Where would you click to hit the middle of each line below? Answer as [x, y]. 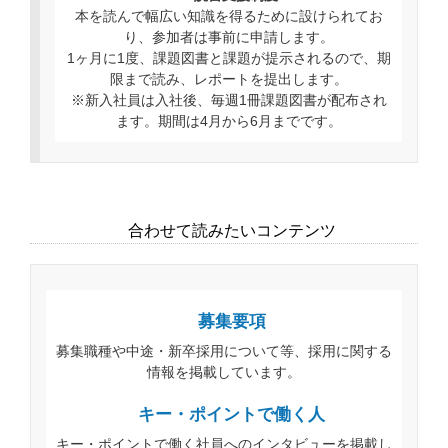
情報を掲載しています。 [224, 371]
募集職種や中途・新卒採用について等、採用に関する [224, 350]
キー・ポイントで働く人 [231, 413]
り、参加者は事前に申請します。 [228, 36]
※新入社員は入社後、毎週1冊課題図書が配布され [228, 99]
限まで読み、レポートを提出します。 [228, 78]
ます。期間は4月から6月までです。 [228, 120]
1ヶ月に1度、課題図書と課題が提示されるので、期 [228, 57]
